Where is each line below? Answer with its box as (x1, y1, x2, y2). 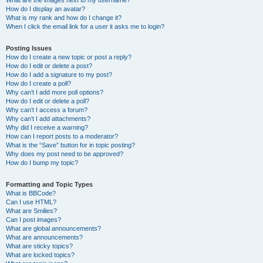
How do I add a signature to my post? (6, 71, 112, 78)
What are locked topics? (6, 251, 75, 258)
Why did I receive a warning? (6, 124, 88, 131)
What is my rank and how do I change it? (6, 14, 122, 21)
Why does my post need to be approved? (6, 150, 123, 157)
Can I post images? (6, 216, 61, 223)
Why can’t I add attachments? (6, 115, 90, 122)
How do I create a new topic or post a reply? (6, 53, 131, 60)
